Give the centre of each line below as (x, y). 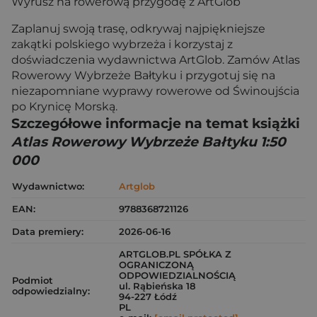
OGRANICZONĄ (156, 265)
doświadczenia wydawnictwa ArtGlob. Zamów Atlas (156, 60)
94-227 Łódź (148, 297)
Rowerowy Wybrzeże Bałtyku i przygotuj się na (143, 76)
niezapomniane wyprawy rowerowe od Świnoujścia (155, 91)
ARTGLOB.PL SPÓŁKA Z (175, 254)
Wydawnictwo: (48, 186)
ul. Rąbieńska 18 (157, 286)
